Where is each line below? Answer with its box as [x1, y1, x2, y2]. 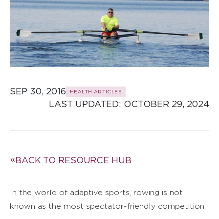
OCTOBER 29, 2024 [124, 99, 209, 109]
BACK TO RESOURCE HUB [15, 155, 131, 166]
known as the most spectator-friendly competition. [10, 202, 206, 211]
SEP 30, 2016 [10, 86, 66, 97]
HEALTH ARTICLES [70, 88, 122, 94]
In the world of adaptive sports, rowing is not [10, 188, 183, 197]
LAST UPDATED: [49, 99, 124, 109]
